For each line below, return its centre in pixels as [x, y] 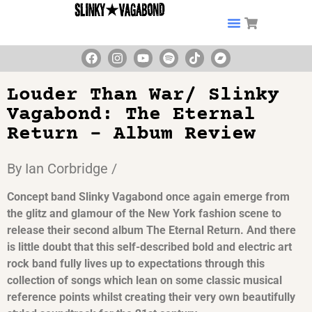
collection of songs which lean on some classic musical [145, 281]
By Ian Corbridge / [62, 169]
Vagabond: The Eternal [131, 115]
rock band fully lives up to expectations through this [136, 264]
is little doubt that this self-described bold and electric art [149, 247]
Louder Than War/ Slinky [143, 95]
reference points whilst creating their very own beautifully [151, 297]
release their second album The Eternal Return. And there [151, 231]
